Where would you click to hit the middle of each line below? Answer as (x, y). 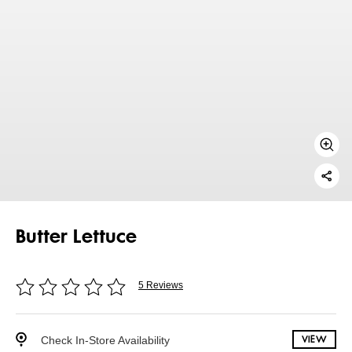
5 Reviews (161, 285)
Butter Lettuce (76, 236)
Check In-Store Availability (105, 340)
